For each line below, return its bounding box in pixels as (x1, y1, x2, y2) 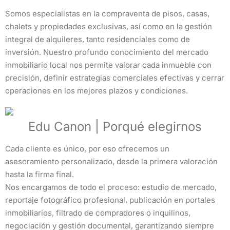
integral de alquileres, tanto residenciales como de (5, 34, 190, 44)
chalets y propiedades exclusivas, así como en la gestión (5, 22, 212, 31)
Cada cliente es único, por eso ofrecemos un (5, 144, 169, 154)
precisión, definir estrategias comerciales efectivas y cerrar (5, 73, 224, 83)
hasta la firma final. (5, 169, 74, 179)
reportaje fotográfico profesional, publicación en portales (5, 195, 215, 205)
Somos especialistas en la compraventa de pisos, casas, (5, 9, 209, 18)
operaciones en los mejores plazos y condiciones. (5, 86, 188, 95)
